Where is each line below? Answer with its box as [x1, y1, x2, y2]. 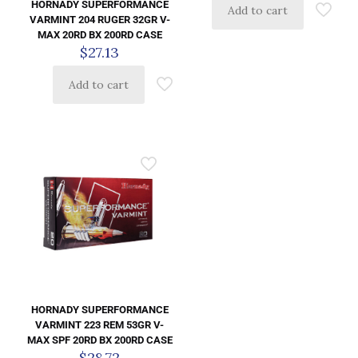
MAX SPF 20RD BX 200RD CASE [26, 333, 173, 346]
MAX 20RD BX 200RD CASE [37, 29, 162, 41]
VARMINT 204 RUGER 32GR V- [29, 14, 170, 26]
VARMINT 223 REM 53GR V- [35, 318, 165, 331]
